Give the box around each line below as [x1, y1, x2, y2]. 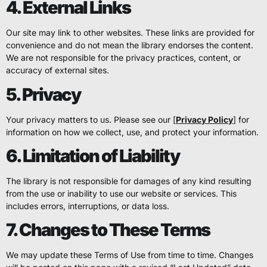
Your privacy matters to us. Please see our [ [6, 114, 176, 125]
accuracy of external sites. [6, 65, 109, 76]
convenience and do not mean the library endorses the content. [6, 40, 253, 51]
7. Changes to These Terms [6, 219, 210, 241]
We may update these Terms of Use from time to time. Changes [6, 250, 253, 260]
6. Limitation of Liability [6, 145, 179, 166]
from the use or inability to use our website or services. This [6, 188, 237, 198]
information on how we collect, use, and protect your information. [6, 126, 259, 137]
